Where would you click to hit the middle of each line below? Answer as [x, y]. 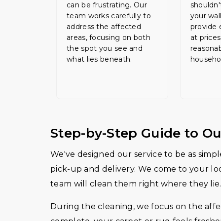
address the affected [104, 27]
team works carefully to [109, 16]
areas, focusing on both [109, 37]
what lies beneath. [99, 59]
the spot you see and [105, 48]
